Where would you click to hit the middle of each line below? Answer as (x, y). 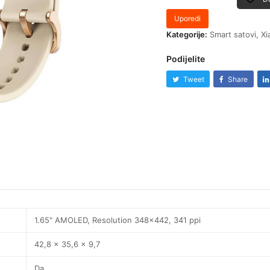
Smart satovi (233, 34)
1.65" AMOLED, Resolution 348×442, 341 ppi (118, 220)
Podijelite (186, 58)
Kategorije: (187, 34)
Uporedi (188, 19)
